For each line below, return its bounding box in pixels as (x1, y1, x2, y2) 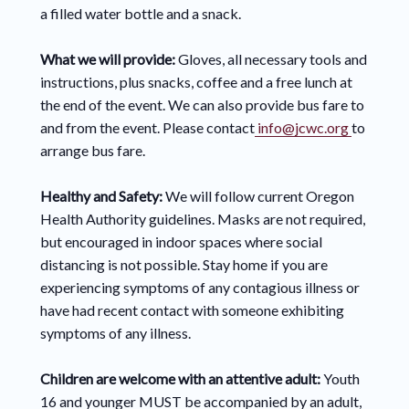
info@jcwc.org (254, 118, 351, 136)
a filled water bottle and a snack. (39, 4, 241, 22)
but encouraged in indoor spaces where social (39, 232, 322, 250)
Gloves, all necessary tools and (177, 49, 367, 68)
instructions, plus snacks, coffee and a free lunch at (39, 72, 352, 90)
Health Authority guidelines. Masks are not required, (39, 209, 365, 227)
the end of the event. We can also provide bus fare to (39, 95, 364, 113)
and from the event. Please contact (39, 118, 255, 136)
